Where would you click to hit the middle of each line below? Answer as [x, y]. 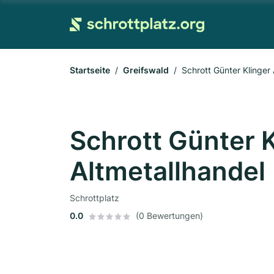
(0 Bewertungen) [169, 216]
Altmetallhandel [168, 171]
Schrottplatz [94, 198]
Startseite [90, 70]
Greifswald [146, 70]
